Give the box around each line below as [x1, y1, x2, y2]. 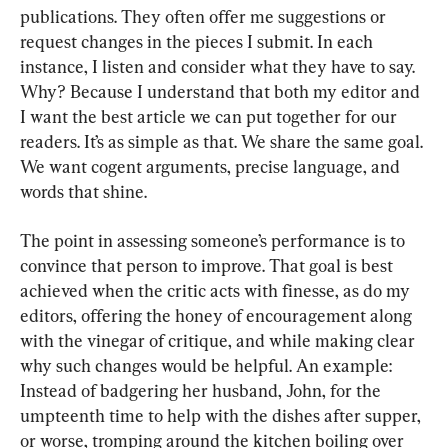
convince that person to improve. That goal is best [20, 255, 397, 277]
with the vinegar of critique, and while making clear [20, 330, 419, 352]
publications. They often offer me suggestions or [20, 6, 390, 28]
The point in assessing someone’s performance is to [20, 230, 409, 252]
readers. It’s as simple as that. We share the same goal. [20, 131, 427, 153]
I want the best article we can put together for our [20, 106, 401, 128]
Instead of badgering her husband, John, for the [20, 380, 385, 402]
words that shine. [20, 181, 147, 203]
